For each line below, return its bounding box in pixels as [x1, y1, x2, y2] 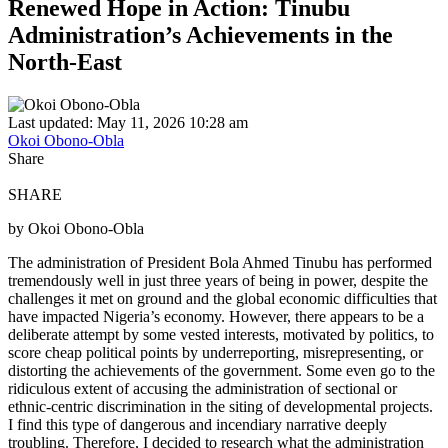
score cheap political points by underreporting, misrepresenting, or [8, 343, 423, 361]
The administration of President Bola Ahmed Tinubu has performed [8, 253, 432, 271]
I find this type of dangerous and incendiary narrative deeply [8, 415, 387, 433]
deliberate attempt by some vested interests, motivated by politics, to [8, 325, 434, 343]
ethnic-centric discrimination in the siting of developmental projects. [8, 397, 433, 415]
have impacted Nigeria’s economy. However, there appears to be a [8, 307, 424, 325]
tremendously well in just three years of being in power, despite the [8, 271, 428, 289]
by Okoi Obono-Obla [8, 219, 144, 237]
